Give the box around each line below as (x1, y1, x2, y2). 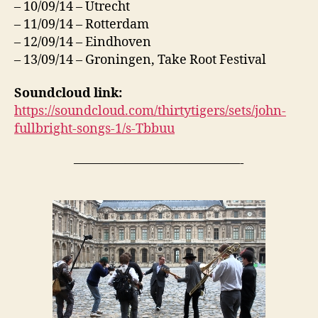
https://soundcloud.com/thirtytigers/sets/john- (14, 103, 286, 120)
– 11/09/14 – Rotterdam (14, 16, 149, 33)
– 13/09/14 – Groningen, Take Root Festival (14, 51, 266, 68)
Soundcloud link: (14, 85, 125, 102)
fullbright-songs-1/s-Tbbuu (14, 121, 175, 138)
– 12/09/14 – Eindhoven (14, 33, 151, 50)
